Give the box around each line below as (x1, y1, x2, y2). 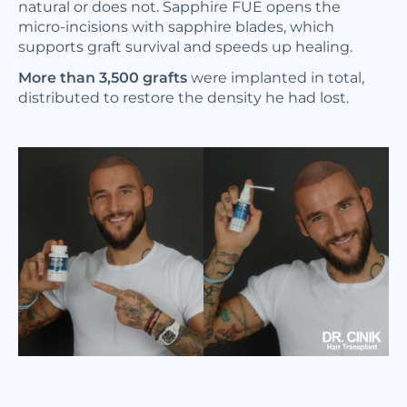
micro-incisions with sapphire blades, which (18, 16, 334, 36)
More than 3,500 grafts (18, 67, 187, 87)
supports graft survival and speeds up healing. (18, 36, 352, 56)
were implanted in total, (187, 67, 364, 87)
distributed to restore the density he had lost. (18, 87, 349, 107)
